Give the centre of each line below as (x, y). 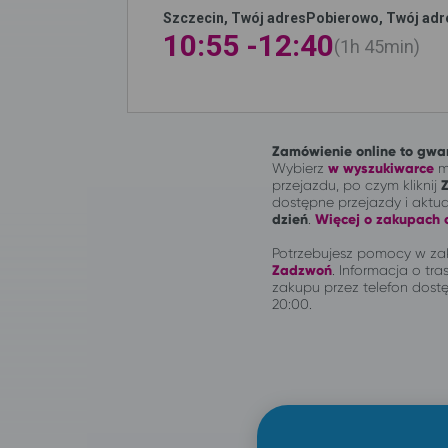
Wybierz (300, 167)
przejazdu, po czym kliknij (356, 184)
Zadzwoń (302, 270)
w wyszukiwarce (381, 168)
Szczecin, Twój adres (234, 17)
